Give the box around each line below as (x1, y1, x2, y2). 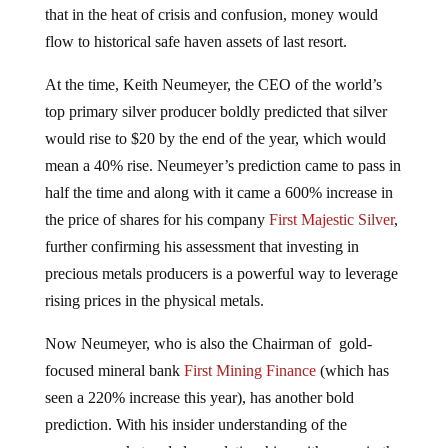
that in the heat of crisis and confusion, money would (44, 5, 378, 23)
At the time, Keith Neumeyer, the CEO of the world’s (44, 75, 382, 93)
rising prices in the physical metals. (44, 291, 264, 309)
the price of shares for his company (44, 210, 269, 228)
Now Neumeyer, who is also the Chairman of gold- (44, 334, 372, 352)
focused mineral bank (44, 361, 184, 379)
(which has (315, 361, 389, 379)
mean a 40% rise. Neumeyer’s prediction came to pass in (44, 156, 401, 174)
